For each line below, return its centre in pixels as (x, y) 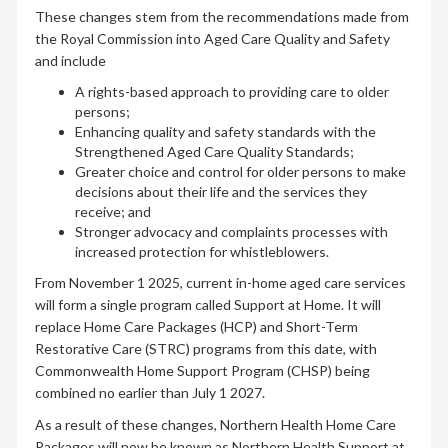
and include (70, 60)
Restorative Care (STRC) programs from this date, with (205, 348)
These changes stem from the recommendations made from (221, 16)
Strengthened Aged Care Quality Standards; (214, 151)
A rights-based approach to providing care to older (231, 91)
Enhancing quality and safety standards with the (225, 131)
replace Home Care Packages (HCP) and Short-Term (196, 326)
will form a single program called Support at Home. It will (207, 304)
